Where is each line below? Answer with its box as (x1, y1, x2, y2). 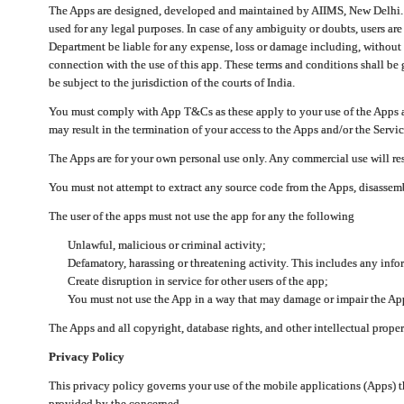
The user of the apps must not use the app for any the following (48, 209, 354, 223)
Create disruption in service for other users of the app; (67, 274, 328, 288)
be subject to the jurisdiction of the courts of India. (48, 76, 295, 89)
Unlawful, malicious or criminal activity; (67, 238, 266, 252)
